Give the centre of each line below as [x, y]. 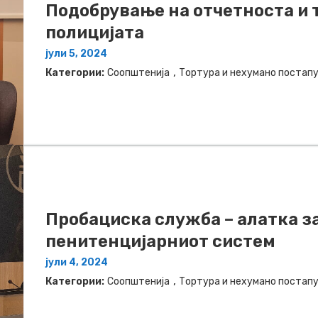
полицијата [95, 32]
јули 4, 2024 [77, 262]
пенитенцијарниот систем [160, 241]
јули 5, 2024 [76, 53]
